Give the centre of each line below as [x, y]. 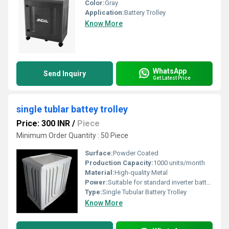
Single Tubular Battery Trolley [144, 192]
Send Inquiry [65, 74]
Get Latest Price [172, 78]
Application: [105, 13]
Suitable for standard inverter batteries [157, 182]
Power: [96, 182]
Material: [100, 173]
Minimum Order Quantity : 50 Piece [72, 135]
